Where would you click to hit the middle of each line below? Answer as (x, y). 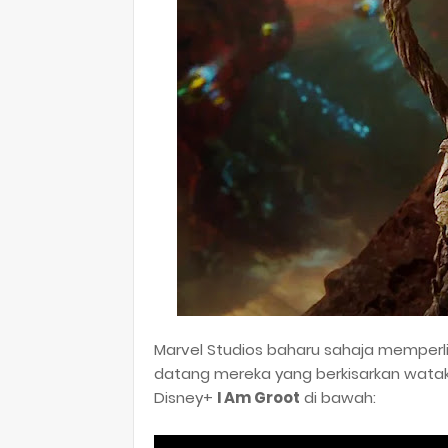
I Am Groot (258, 397)
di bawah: (338, 397)
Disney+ (185, 397)
